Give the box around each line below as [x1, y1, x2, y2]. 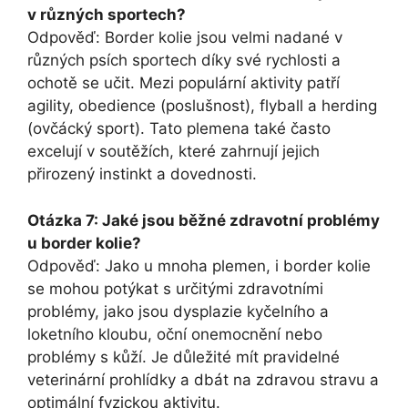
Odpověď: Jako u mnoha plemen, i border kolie [27, 256, 371, 275]
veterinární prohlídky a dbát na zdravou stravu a [27, 370, 379, 389]
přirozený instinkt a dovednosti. [27, 165, 257, 184]
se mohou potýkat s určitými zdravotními [27, 279, 323, 298]
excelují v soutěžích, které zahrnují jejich [27, 142, 320, 161]
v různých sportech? [27, 5, 186, 25]
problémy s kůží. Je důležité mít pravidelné [27, 347, 340, 366]
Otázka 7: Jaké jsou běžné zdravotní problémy [27, 210, 380, 229]
